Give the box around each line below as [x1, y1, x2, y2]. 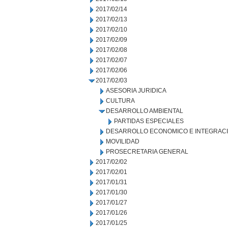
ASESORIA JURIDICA [106, 87, 166, 94]
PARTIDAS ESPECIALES [114, 118, 184, 125]
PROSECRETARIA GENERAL [106, 148, 188, 155]
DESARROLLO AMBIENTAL [106, 107, 183, 115]
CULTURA [106, 97, 135, 104]
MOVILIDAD [106, 138, 139, 145]
